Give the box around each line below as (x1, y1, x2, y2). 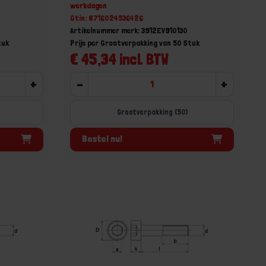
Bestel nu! (82, 133, 123, 144)
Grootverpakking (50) (116, 107, 188, 116)
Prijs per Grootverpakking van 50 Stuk (70, 37, 200, 47)
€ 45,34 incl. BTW (70, 49, 169, 68)
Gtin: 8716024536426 (70, 12, 144, 23)
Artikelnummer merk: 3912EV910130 (70, 25, 188, 35)
